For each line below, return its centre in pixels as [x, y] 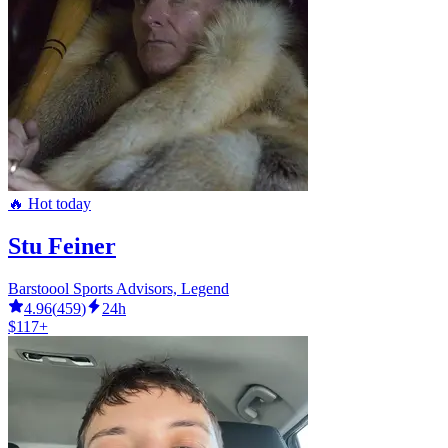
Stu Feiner [62, 245]
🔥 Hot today [49, 203]
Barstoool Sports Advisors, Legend [118, 288]
